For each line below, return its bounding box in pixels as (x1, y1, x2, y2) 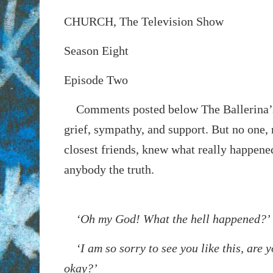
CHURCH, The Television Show (63, 14, 224, 28)
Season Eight (63, 43, 129, 57)
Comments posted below (63, 102, 201, 116)
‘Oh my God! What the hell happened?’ (63, 211, 271, 225)
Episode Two (63, 73, 128, 87)
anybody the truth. (63, 162, 154, 176)
